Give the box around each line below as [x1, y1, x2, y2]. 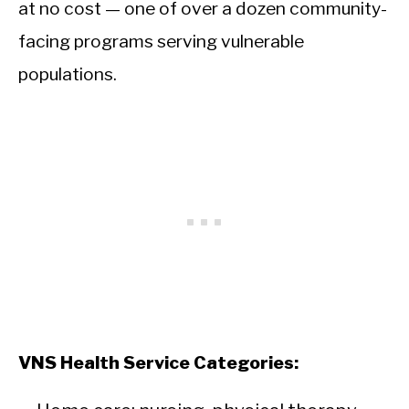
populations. [18, 63, 117, 86]
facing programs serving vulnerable [18, 30, 304, 53]
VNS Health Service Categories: [18, 351, 299, 374]
